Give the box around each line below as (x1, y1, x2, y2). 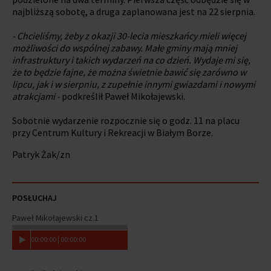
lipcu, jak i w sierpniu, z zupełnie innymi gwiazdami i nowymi (12, 77, 255, 90)
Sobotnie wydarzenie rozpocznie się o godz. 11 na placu (12, 114, 240, 126)
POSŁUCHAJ (12, 192, 57, 203)
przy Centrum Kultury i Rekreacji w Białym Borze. (12, 126, 213, 139)
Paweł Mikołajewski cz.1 (12, 212, 99, 223)
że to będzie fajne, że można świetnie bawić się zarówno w (12, 65, 246, 78)
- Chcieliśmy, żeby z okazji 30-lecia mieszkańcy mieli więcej (12, 29, 246, 42)
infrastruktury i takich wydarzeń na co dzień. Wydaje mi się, (12, 53, 250, 66)
